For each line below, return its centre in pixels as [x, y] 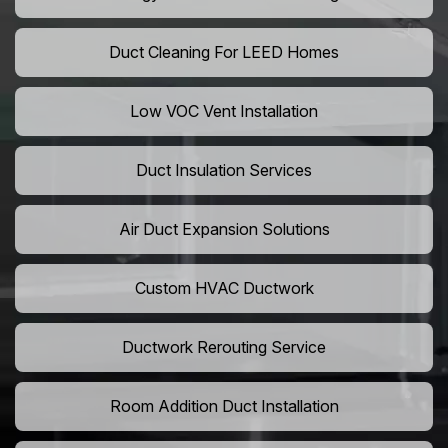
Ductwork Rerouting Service [224, 347]
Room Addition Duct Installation [224, 406]
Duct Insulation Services [224, 170]
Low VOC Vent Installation [224, 111]
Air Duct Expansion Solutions [224, 229]
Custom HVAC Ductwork [224, 288]
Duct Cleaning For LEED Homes [224, 52]
